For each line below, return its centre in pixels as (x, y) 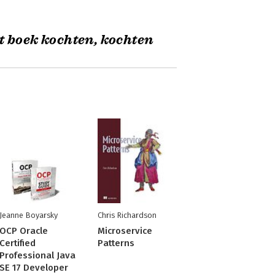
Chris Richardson (127, 215)
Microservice (125, 231)
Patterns (116, 243)
